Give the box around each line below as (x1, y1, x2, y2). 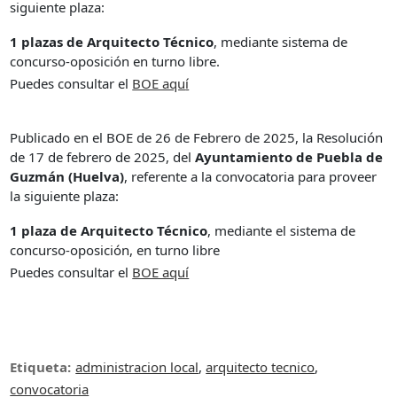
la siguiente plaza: (10, 186, 120, 205)
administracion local (75, 357, 199, 376)
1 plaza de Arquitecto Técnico (10, 221, 208, 239)
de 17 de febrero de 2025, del (10, 147, 196, 166)
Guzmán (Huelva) (10, 167, 125, 185)
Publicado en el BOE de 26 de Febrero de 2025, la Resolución (10, 128, 384, 146)
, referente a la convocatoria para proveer (124, 167, 378, 185)
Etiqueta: (10, 357, 72, 376)
